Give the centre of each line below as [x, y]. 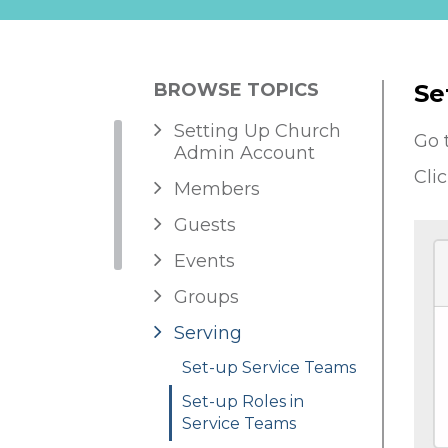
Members [217, 189]
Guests [205, 225]
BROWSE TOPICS [236, 90]
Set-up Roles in [243, 402]
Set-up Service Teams [269, 368]
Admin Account [244, 153]
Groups [206, 297]
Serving [208, 333]
